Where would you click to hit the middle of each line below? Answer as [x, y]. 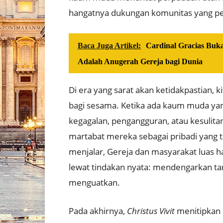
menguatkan [93, 183]
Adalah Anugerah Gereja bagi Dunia [140, 62]
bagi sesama [93, 106]
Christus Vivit [151, 211]
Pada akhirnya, [98, 211]
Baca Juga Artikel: [109, 46]
